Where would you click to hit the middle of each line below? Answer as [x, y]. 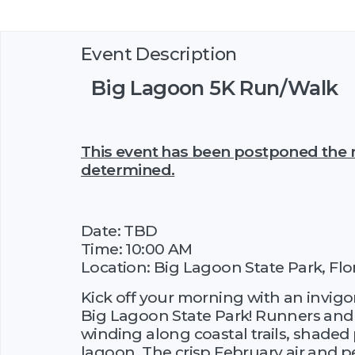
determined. [128, 169]
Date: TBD [119, 230]
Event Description [159, 53]
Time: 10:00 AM [137, 248]
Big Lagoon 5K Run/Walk [210, 87]
